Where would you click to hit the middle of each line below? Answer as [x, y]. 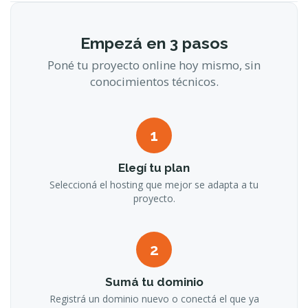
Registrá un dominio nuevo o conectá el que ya [154, 299]
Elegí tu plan [154, 168]
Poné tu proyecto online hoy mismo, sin [154, 65]
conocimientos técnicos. [154, 81]
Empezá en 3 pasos [154, 43]
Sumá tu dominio [154, 282]
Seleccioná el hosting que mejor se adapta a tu [154, 185]
